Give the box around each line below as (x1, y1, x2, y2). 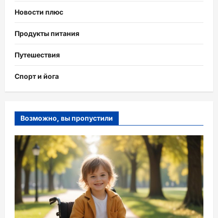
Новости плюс (15, 7, 63, 16)
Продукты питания (15, 29, 79, 37)
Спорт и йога (15, 72, 59, 80)
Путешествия (15, 50, 60, 59)
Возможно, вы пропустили (20, 113, 113, 122)
